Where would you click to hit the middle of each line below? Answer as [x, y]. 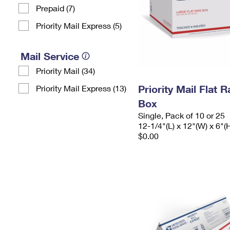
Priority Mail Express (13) [81, 88]
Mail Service [50, 56]
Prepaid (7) [55, 8]
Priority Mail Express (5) [79, 25]
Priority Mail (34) [65, 71]
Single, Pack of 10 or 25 [181, 115]
